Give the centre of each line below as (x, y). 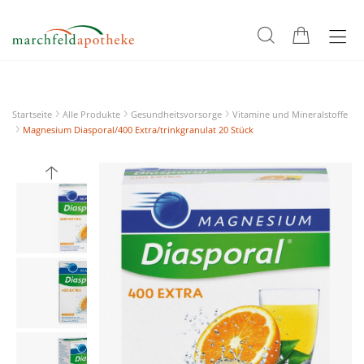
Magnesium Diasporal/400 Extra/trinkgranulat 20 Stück (138, 130)
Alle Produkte (91, 114)
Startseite (32, 114)
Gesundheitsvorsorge (176, 114)
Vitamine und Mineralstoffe (290, 114)
